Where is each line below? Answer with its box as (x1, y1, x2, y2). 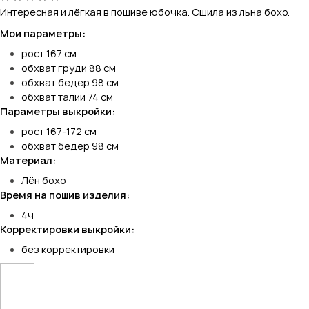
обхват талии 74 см (21, 90, 113, 103)
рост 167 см (21, 46, 77, 60)
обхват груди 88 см (21, 61, 116, 74)
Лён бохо (21, 173, 66, 187)
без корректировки (21, 242, 114, 256)
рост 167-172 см (21, 124, 97, 138)
